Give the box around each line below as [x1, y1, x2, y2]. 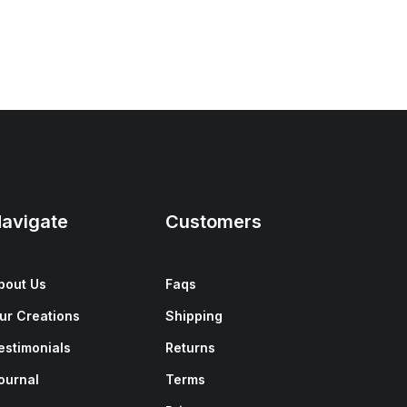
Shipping [165, 308, 223, 323]
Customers [165, 211, 262, 233]
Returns [165, 340, 215, 355]
